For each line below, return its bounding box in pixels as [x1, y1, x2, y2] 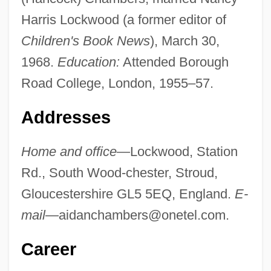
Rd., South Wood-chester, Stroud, [21, 165, 218, 180]
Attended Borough [119, 54, 229, 70]
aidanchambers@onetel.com [58, 207, 226, 223]
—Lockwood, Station [116, 143, 238, 159]
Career [21, 239, 76, 259]
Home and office [21, 143, 117, 159]
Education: [57, 54, 120, 70]
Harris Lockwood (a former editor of [21, 11, 226, 27]
